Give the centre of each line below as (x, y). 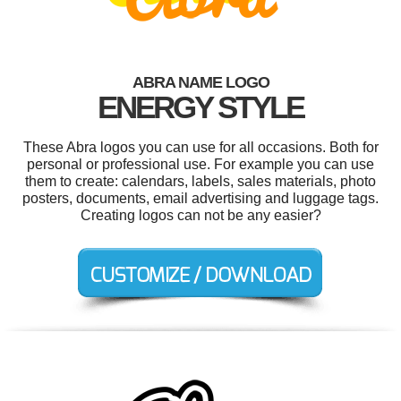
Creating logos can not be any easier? (200, 216)
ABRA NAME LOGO (200, 83)
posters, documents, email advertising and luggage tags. (200, 199)
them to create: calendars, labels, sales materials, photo (200, 182)
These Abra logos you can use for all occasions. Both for (200, 148)
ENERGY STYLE (200, 107)
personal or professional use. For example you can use (200, 165)
